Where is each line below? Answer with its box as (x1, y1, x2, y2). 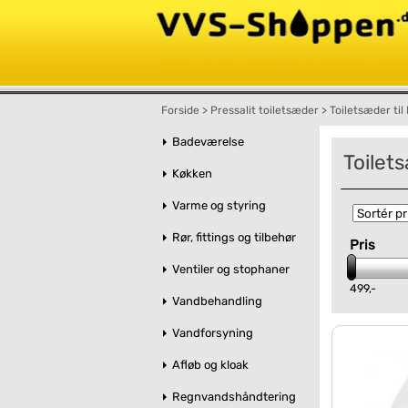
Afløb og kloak (161, 358, 249, 372)
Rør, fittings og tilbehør (161, 230, 296, 244)
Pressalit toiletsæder (210, 104, 319, 117)
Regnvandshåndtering (161, 390, 296, 403)
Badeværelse (161, 135, 244, 148)
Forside (161, 104, 199, 117)
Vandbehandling (161, 294, 262, 308)
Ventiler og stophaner (161, 262, 290, 276)
